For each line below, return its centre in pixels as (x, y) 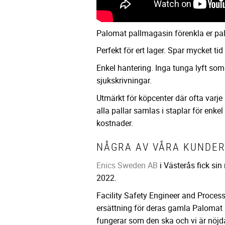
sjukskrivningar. (124, 81)
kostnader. (115, 123)
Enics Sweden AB (127, 165)
